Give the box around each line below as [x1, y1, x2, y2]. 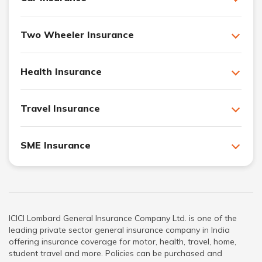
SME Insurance [20, 139, 91, 151]
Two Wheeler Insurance [20, 28, 134, 40]
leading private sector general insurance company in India [9, 224, 230, 235]
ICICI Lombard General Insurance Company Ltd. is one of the [9, 212, 237, 223]
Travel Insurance [20, 102, 100, 114]
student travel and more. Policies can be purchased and [9, 247, 222, 258]
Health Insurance [20, 65, 102, 77]
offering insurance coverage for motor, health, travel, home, [9, 236, 236, 247]
